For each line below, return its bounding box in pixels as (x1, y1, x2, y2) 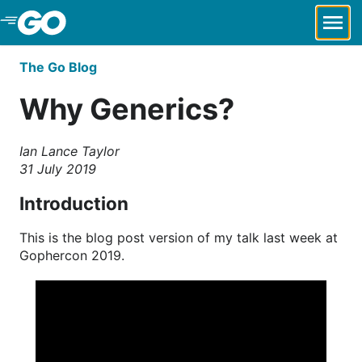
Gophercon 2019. (19, 247, 124, 263)
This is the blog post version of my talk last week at (19, 229, 338, 246)
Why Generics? (19, 91, 234, 127)
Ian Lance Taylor (19, 143, 120, 159)
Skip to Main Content (32, 15, 163, 31)
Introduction (19, 192, 128, 214)
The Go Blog (19, 59, 97, 75)
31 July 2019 (19, 161, 96, 177)
